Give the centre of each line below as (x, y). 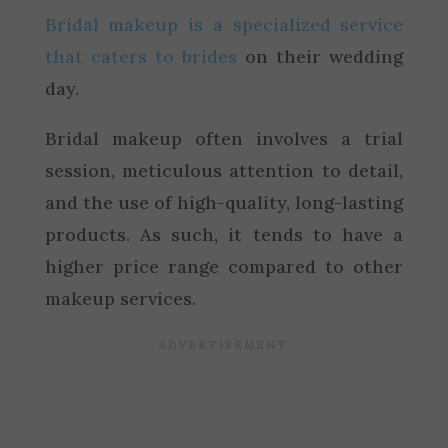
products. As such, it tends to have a (224, 234)
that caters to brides (140, 56)
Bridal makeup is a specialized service (224, 24)
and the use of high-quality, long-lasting (224, 202)
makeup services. (120, 298)
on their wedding (320, 56)
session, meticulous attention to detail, (224, 170)
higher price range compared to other (224, 266)
